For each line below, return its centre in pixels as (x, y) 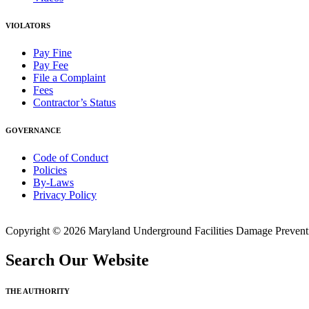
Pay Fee (51, 66)
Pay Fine (52, 53)
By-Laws (53, 183)
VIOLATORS (28, 26)
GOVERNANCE (33, 131)
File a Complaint (69, 78)
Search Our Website (77, 260)
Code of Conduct (71, 158)
